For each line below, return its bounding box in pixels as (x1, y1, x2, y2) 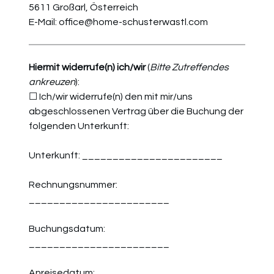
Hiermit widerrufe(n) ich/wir (29, 62, 146, 72)
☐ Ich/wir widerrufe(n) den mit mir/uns (29, 92, 193, 102)
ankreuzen (29, 77, 75, 87)
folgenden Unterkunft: (29, 121, 133, 131)
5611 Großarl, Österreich (29, 2, 138, 12)
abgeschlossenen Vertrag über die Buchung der (29, 106, 243, 116)
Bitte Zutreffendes (150, 62, 229, 72)
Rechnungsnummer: (29, 180, 117, 190)
